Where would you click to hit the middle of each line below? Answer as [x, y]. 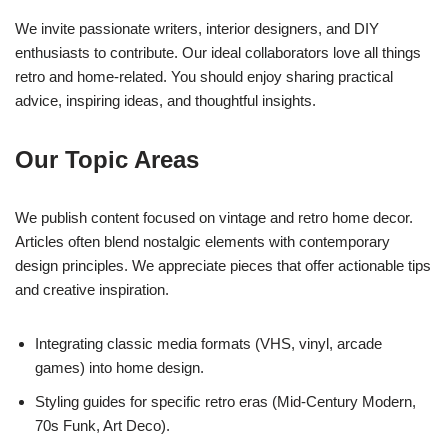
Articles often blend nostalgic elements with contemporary [202, 242]
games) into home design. [119, 368]
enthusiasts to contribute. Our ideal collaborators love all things [218, 53]
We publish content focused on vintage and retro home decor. [214, 218]
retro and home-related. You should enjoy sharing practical [204, 77]
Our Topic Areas [107, 160]
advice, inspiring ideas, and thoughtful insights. [165, 101]
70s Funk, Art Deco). [102, 426]
